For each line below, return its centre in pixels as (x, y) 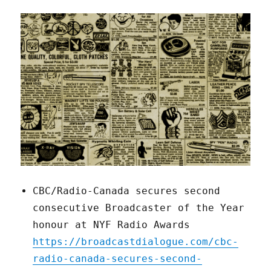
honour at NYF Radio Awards (112, 225)
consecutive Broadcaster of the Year (139, 208)
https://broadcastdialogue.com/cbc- (136, 242)
